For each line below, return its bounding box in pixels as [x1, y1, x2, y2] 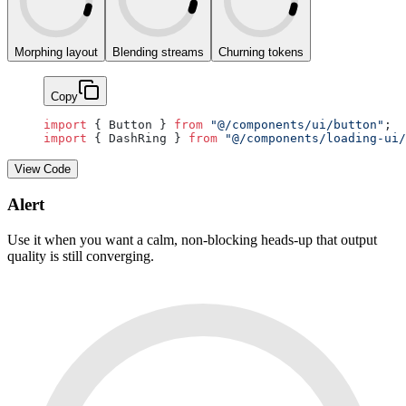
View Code [14, 161, 71, 176]
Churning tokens [218, 44, 304, 59]
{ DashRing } [87, 130, 188, 145]
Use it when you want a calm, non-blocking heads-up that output [7, 231, 377, 247]
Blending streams [112, 44, 204, 59]
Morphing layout [14, 44, 98, 59]
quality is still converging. [7, 247, 154, 264]
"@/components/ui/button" [203, 117, 384, 131]
